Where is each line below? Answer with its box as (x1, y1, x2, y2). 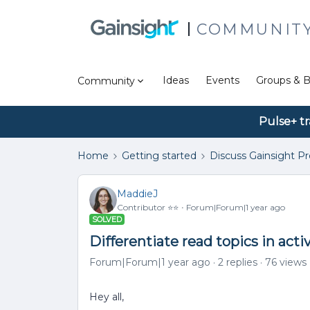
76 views (265, 256, 307, 268)
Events (206, 74, 239, 86)
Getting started (122, 149, 197, 162)
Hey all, (89, 291, 124, 303)
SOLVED (92, 215, 122, 224)
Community (77, 74, 135, 87)
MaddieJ (117, 187, 158, 200)
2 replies (218, 256, 257, 268)
